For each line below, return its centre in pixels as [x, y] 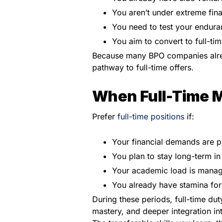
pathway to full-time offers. [143, 67]
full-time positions [151, 116]
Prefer [105, 116]
